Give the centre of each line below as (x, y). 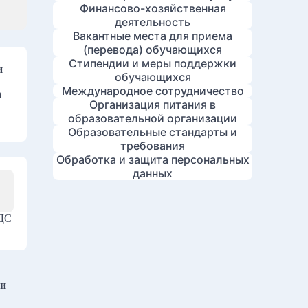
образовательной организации (153, 118)
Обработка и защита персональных (153, 159)
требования (153, 146)
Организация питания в (153, 104)
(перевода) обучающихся (153, 49)
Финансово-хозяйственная (153, 8)
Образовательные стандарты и (153, 132)
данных (153, 173)
